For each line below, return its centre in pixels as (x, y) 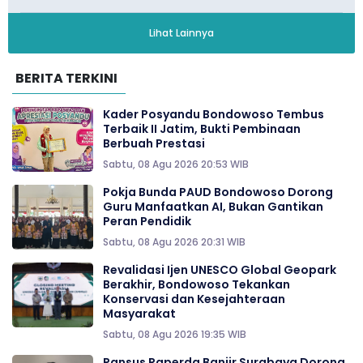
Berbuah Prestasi (154, 143)
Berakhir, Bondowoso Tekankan (196, 284)
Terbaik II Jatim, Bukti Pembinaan (202, 128)
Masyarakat (139, 313)
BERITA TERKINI (66, 78)
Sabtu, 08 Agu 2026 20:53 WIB (176, 164)
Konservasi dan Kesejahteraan (194, 299)
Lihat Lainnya (181, 32)
